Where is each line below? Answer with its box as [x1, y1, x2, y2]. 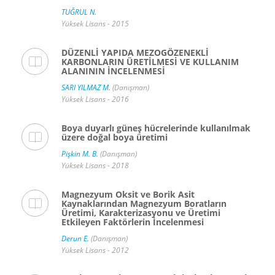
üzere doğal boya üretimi [61, 131, 168, 144]
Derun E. [61, 233, 89, 244]
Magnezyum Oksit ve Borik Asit [61, 188, 195, 201]
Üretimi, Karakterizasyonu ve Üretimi [61, 207, 220, 219]
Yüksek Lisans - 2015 [61, 18, 129, 29]
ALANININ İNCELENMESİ [61, 65, 165, 77]
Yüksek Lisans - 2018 [61, 160, 129, 171]
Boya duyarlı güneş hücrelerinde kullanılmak [61, 122, 250, 134]
